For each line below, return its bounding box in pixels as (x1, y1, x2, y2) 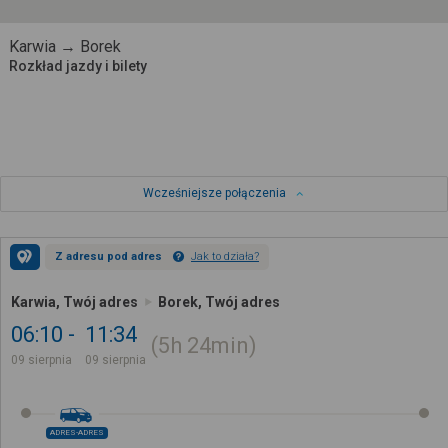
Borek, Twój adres (158, 294, 280, 311)
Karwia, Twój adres (11, 294, 138, 311)
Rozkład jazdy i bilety (8, 58, 147, 74)
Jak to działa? (191, 250, 259, 264)
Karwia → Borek (8, 37, 121, 56)
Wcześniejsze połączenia (142, 186, 286, 201)
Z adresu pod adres (55, 250, 162, 264)
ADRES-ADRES (50, 427, 104, 437)
